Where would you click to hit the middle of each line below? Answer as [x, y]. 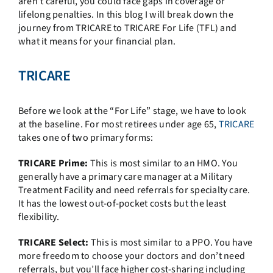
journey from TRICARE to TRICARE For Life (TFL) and [127, 28]
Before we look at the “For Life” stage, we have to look [132, 111]
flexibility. [38, 217]
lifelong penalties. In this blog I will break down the [126, 15]
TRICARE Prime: [53, 164]
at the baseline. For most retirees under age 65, [118, 125]
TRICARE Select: [53, 243]
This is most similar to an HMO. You [163, 164]
